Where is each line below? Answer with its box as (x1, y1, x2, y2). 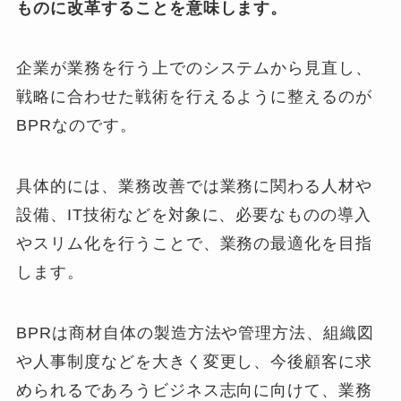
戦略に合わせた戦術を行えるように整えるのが (16, 88, 373, 107)
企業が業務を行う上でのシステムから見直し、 (16, 59, 373, 78)
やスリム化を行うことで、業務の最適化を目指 (16, 235, 373, 253)
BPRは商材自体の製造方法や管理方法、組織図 (16, 324, 375, 343)
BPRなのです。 (16, 116, 137, 135)
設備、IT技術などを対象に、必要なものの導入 (16, 206, 372, 225)
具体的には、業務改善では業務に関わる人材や (16, 177, 373, 196)
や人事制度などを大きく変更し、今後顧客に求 (16, 353, 373, 371)
